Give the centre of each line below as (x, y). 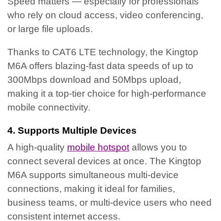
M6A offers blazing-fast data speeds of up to (100, 66)
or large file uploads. (50, 29)
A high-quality (37, 147)
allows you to (158, 147)
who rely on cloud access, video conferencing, (105, 15)
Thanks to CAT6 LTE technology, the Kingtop (103, 52)
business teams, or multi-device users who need (110, 203)
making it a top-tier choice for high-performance (107, 93)
